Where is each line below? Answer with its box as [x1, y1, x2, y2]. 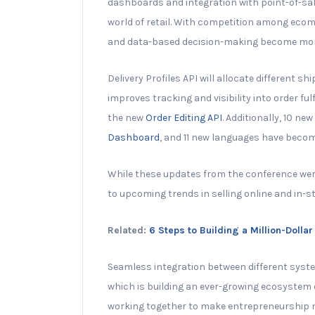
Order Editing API [146, 111, 222, 124]
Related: [108, 224, 149, 236]
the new [108, 111, 146, 124]
